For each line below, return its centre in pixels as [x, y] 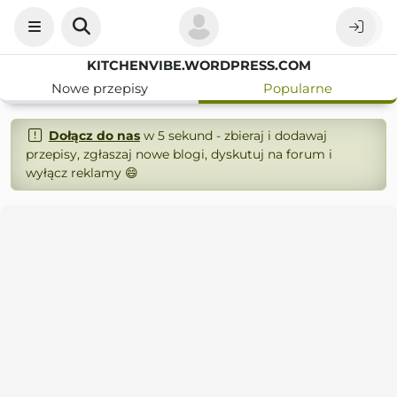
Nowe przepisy [99, 89]
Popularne [298, 89]
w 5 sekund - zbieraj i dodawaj [233, 136]
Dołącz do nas [94, 136]
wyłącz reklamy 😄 [82, 173]
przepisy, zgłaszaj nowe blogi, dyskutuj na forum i [179, 154]
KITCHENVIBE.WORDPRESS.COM [198, 66]
